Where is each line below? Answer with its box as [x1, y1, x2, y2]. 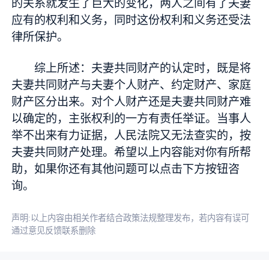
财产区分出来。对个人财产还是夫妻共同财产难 [11, 95, 252, 109]
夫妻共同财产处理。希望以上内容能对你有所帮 [11, 146, 252, 159]
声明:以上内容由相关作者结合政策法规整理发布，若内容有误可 [11, 213, 250, 223]
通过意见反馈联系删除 [11, 225, 96, 235]
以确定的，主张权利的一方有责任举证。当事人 [11, 112, 252, 125]
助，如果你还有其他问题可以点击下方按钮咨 [11, 163, 240, 176]
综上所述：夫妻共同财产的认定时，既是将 [34, 62, 252, 75]
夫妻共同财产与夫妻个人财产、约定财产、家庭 [11, 79, 252, 92]
